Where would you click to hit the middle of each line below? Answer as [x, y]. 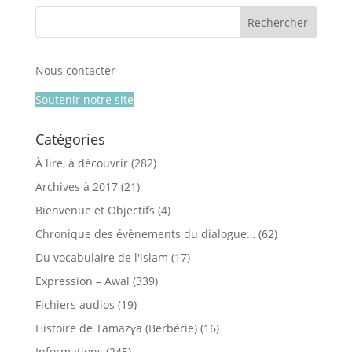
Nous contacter [75, 70]
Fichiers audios [75, 304]
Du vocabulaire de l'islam [101, 257]
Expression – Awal [82, 281]
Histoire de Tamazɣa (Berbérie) [116, 328]
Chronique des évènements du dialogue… [145, 234]
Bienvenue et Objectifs [95, 210]
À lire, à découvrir [81, 163]
